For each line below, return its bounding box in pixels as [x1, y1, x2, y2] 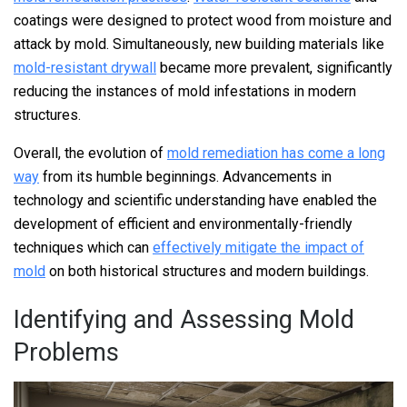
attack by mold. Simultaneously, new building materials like [14, 35, 384, 53]
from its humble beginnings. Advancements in [39, 167, 332, 185]
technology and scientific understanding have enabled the [14, 191, 377, 209]
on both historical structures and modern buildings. [45, 262, 369, 280]
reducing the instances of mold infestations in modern [14, 82, 356, 100]
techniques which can [14, 238, 153, 256]
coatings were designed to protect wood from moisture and [14, 11, 392, 29]
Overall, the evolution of [14, 144, 167, 162]
